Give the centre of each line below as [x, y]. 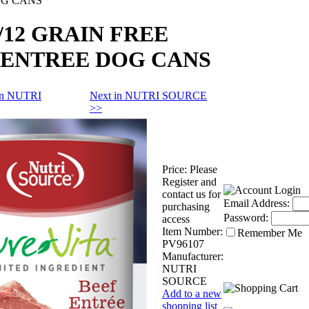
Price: [175, 169]
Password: [246, 218]
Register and [189, 181]
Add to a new [192, 293]
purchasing [186, 206]
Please [203, 169]
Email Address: [257, 203]
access [176, 219]
